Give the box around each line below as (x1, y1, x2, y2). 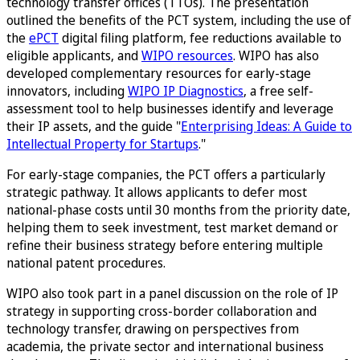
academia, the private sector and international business (6, 337, 324, 355)
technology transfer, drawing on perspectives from (6, 320, 299, 337)
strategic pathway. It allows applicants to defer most (6, 183, 307, 201)
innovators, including (6, 82, 128, 100)
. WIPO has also (233, 47, 319, 64)
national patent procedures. (6, 254, 166, 272)
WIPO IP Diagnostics (128, 82, 243, 100)
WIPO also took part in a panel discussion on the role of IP (6, 284, 338, 302)
